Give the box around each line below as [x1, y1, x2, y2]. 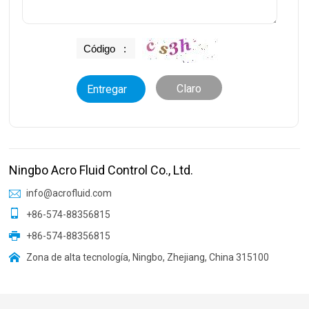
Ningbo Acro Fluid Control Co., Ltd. [9, 163, 194, 177]
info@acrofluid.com [26, 188, 112, 199]
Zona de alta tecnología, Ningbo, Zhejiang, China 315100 [26, 252, 270, 263]
